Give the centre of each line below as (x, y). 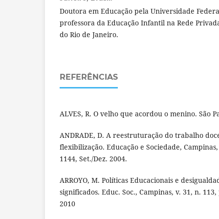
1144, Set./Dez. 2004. (93, 158)
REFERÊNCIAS (89, 77)
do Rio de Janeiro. (89, 34)
